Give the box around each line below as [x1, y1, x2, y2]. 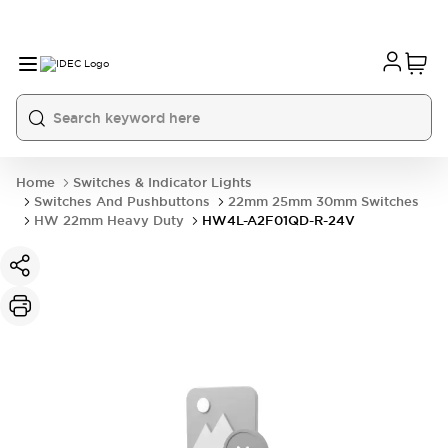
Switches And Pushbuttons [34, 193, 210, 210]
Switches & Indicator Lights [73, 174, 252, 191]
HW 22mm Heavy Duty [34, 212, 184, 229]
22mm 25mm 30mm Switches [228, 193, 419, 210]
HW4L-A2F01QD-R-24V [202, 212, 355, 229]
